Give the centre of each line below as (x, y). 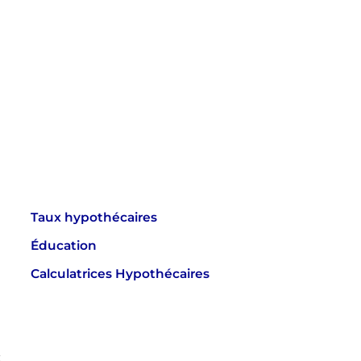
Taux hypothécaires (94, 217)
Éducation (64, 245)
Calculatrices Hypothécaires (120, 273)
